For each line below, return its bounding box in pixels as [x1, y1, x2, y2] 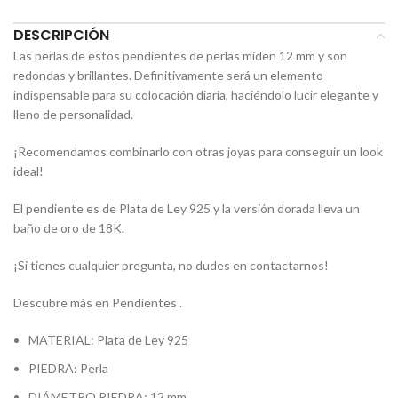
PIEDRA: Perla [28, 361, 108, 377]
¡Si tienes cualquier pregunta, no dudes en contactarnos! [13, 258, 329, 274]
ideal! [13, 163, 44, 179]
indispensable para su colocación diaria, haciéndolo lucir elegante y [13, 87, 378, 103]
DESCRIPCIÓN [13, 25, 109, 46]
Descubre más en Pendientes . [13, 295, 182, 311]
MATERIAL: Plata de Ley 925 [28, 332, 188, 348]
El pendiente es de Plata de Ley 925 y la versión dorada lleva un [13, 201, 360, 217]
